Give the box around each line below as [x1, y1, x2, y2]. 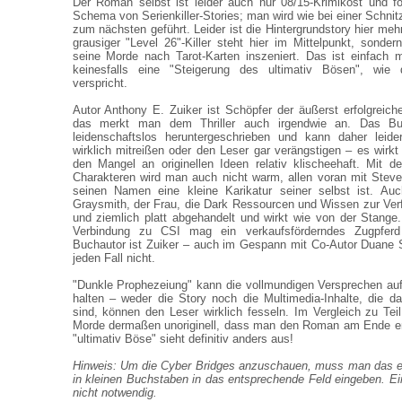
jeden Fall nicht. [72, 251, 155, 265]
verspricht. [72, 76, 127, 90]
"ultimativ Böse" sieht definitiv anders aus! [72, 332, 293, 345]
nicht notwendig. [72, 386, 157, 399]
